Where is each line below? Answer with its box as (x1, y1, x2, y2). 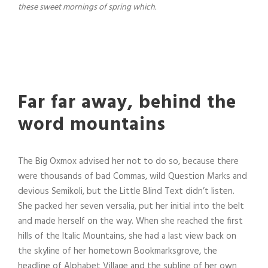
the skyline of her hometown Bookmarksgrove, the (18, 244, 217, 259)
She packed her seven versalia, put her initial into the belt (18, 199, 244, 214)
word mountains (18, 110, 166, 141)
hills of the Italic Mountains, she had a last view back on (18, 229, 236, 244)
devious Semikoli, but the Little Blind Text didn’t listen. (18, 184, 234, 199)
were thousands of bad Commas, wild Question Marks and (18, 169, 247, 184)
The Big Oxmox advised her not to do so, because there (18, 154, 239, 169)
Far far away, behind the (18, 88, 236, 118)
